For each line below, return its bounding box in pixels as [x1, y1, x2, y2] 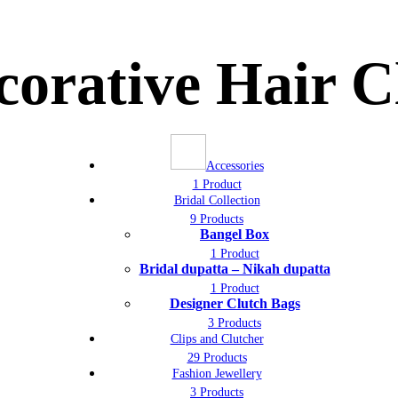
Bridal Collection [173, 193, 260, 207]
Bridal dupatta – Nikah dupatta [139, 260, 330, 276]
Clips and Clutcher [170, 331, 264, 346]
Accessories [205, 158, 264, 172]
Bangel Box [200, 226, 269, 242]
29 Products [187, 350, 247, 364]
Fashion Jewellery [171, 366, 262, 380]
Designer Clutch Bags [169, 295, 300, 311]
